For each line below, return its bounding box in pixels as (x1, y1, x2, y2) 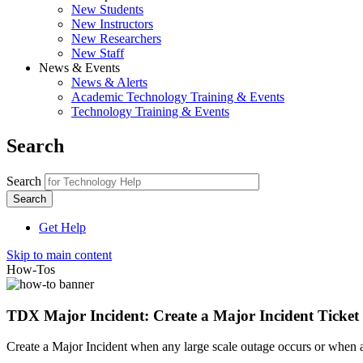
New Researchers (71, 32, 161, 45)
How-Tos (6, 262, 55, 276)
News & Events (39, 61, 120, 75)
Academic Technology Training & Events (71, 90, 284, 104)
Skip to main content (6, 247, 112, 262)
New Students (71, 2, 143, 16)
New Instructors (71, 17, 153, 31)
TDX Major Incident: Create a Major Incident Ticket (6, 306, 359, 324)
